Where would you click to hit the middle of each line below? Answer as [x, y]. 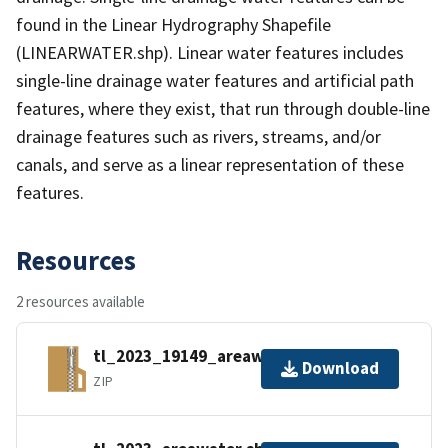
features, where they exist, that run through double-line [223, 108]
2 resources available [80, 301]
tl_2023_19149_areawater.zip [209, 356]
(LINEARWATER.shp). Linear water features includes [210, 52]
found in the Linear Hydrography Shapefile [173, 24]
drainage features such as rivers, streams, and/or [198, 136]
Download [340, 368]
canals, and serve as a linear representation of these [210, 164]
